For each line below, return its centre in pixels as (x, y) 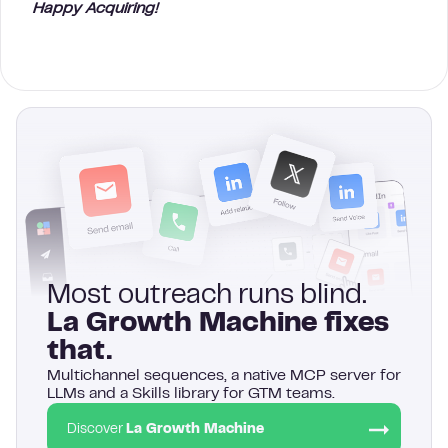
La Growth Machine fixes (218, 324)
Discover (96, 429)
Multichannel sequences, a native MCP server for (224, 375)
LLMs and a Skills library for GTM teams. (191, 393)
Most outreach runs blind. (207, 296)
